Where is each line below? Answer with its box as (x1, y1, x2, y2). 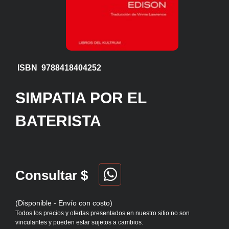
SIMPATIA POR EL (15, 89, 146, 107)
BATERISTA (15, 112, 101, 130)
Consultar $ (15, 168, 88, 184)
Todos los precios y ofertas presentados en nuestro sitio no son (15, 210, 190, 217)
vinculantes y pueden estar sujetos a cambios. (15, 219, 143, 226)
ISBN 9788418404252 (15, 63, 101, 73)
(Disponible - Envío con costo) (15, 199, 112, 208)
